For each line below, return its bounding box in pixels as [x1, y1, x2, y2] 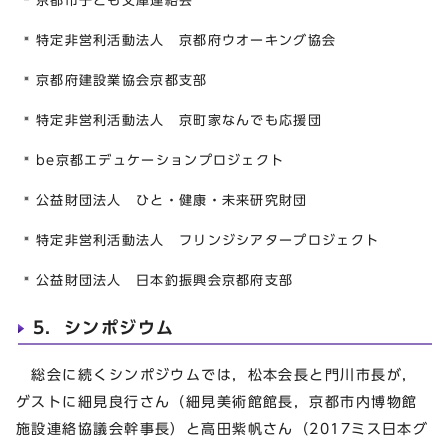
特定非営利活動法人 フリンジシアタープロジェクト [36, 234, 380, 248]
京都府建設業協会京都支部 [36, 74, 208, 88]
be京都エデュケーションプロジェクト [36, 154, 285, 168]
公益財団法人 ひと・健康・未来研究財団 [36, 194, 308, 208]
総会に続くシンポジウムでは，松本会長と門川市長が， [16, 367, 418, 383]
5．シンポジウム [33, 319, 193, 337]
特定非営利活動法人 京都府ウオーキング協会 [36, 34, 337, 48]
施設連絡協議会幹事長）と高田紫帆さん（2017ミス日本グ [16, 421, 429, 437]
